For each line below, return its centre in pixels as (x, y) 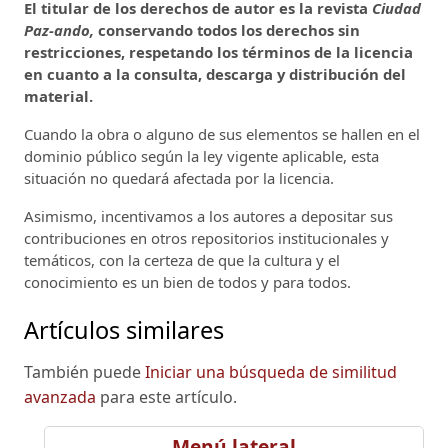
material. (58, 96)
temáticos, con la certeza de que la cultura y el (182, 260)
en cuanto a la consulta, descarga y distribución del (215, 74)
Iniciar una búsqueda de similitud (271, 371)
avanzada (60, 396)
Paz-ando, (61, 30)
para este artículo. (166, 396)
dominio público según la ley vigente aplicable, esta (201, 156)
